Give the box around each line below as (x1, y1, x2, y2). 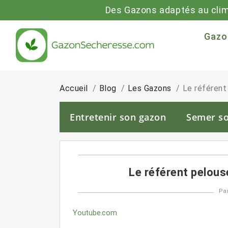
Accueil (60, 83, 88, 93)
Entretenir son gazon (70, 111, 166, 123)
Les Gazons (127, 83, 172, 93)
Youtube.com (73, 208, 117, 217)
